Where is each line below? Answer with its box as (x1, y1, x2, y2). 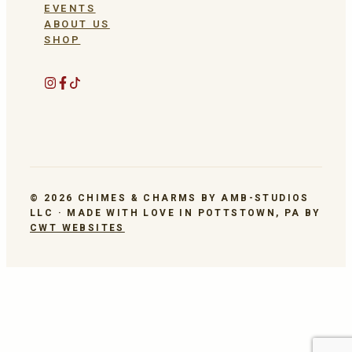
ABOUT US (44, 16, 110, 32)
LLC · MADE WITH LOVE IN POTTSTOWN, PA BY (30, 205, 321, 220)
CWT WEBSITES (30, 220, 125, 235)
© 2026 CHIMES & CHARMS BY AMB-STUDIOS (30, 190, 310, 205)
